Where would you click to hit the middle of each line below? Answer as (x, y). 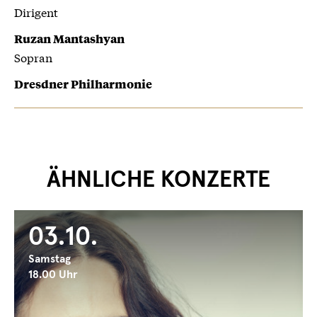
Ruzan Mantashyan (69, 39)
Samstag (50, 259)
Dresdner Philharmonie (83, 84)
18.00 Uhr (53, 275)
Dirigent (36, 12)
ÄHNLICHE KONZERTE (158, 180)
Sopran (33, 57)
